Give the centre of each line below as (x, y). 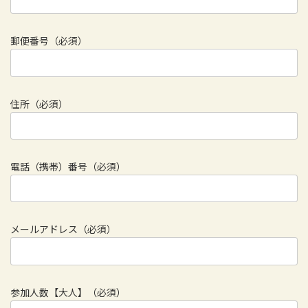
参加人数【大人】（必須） (68, 292)
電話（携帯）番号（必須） (68, 166)
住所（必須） (39, 104)
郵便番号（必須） (49, 41)
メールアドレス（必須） (63, 230)
